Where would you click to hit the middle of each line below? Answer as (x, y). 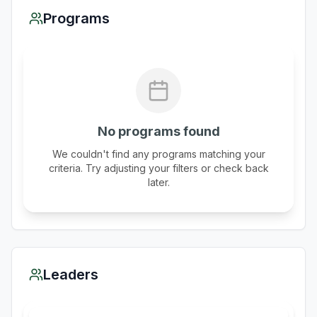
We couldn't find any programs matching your (158, 154)
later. (158, 182)
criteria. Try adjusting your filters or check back (158, 168)
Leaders (71, 275)
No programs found (158, 131)
